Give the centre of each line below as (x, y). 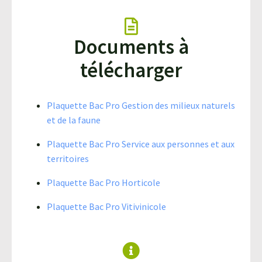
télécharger (131, 70)
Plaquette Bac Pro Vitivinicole (106, 206)
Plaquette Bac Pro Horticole (104, 182)
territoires (68, 158)
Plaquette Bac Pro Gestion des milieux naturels (141, 105)
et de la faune (74, 120)
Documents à (131, 46)
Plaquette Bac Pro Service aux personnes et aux (141, 144)
